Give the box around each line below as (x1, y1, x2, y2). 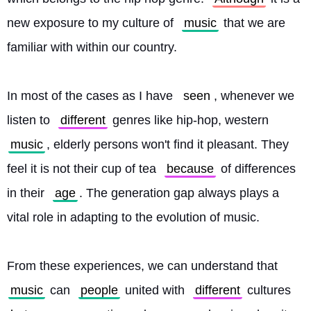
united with (121, 283, 188, 297)
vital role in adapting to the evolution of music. (7, 210, 260, 224)
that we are (220, 16, 285, 30)
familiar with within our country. (7, 40, 177, 54)
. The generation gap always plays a (79, 186, 279, 200)
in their (7, 186, 48, 200)
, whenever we (214, 89, 294, 103)
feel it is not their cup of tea (7, 162, 160, 176)
